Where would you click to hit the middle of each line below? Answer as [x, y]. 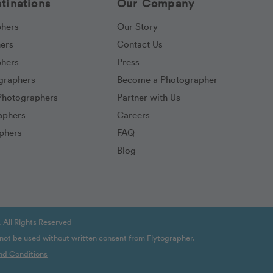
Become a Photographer [167, 79]
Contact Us [140, 44]
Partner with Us [149, 97]
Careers [133, 115]
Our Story [137, 26]
